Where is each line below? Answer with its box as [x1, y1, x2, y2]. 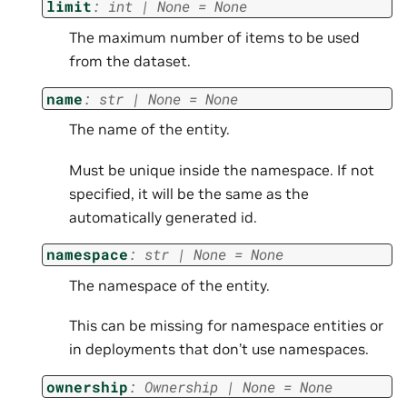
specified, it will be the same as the [69, 184, 309, 203]
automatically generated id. [69, 207, 257, 226]
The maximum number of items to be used [69, 28, 360, 47]
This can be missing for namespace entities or [69, 316, 383, 335]
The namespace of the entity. [69, 275, 270, 294]
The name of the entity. [69, 120, 230, 139]
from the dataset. [69, 52, 191, 71]
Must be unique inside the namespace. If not [69, 160, 374, 179]
